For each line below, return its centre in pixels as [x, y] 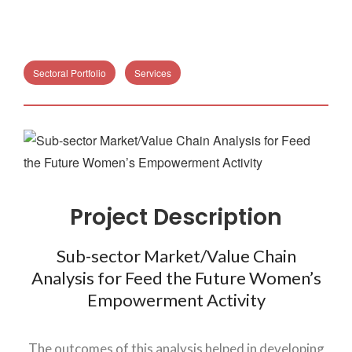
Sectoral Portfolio [70, 73]
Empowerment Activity [176, 300]
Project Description [176, 217]
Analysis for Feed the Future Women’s [176, 278]
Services [153, 73]
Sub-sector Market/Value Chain [176, 256]
